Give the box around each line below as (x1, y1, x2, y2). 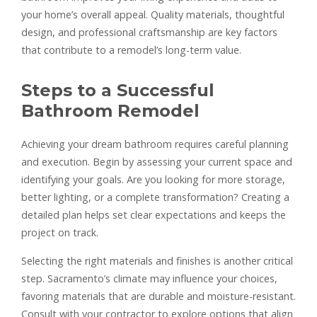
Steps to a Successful (21, 79, 214, 100)
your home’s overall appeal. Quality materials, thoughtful (21, 7, 284, 21)
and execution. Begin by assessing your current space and (21, 154, 292, 168)
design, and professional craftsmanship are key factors (21, 25, 277, 39)
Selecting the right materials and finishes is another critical (21, 253, 293, 267)
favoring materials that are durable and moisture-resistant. (21, 289, 296, 303)
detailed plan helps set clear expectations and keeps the (21, 207, 286, 221)
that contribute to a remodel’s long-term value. (21, 42, 241, 57)
